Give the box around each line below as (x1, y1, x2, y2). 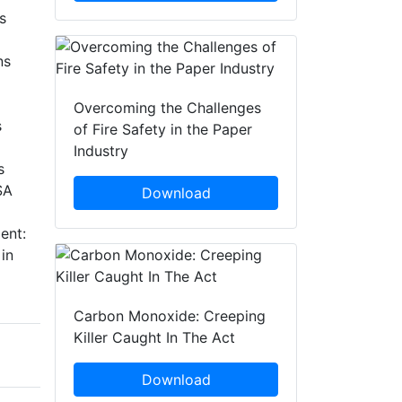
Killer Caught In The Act (74, 328, 235, 347)
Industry (74, 142, 128, 161)
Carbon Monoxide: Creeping (74, 307, 266, 326)
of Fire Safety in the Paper (74, 120, 252, 139)
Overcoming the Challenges (74, 99, 261, 118)
